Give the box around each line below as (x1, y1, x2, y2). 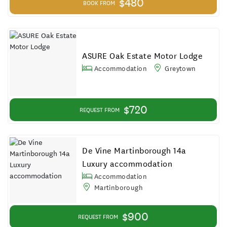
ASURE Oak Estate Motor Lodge (82, 50, 203, 61)
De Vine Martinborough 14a (82, 145, 186, 156)
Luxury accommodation (82, 158, 173, 169)
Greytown (163, 63, 196, 73)
